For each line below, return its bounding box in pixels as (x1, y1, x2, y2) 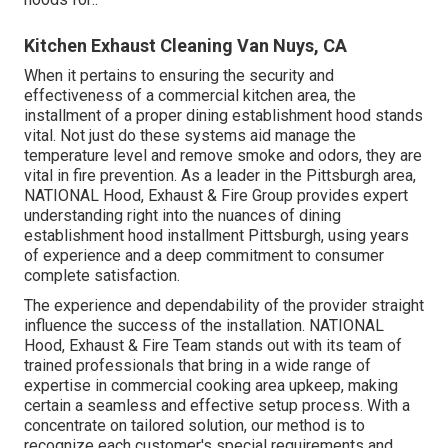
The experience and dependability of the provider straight (24, 296, 424, 316)
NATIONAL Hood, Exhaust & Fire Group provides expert (24, 186, 408, 206)
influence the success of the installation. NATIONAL (24, 316, 384, 336)
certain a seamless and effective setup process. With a (24, 396, 410, 416)
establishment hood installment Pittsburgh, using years (24, 226, 409, 246)
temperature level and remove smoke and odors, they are (24, 146, 422, 166)
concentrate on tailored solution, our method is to (24, 416, 365, 436)
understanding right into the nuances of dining (24, 206, 341, 226)
